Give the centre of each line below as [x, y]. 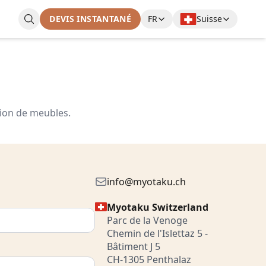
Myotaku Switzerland [158, 207]
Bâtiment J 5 [134, 246]
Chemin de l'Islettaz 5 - [157, 233]
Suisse [209, 19]
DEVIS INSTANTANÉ [90, 19]
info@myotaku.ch [146, 182]
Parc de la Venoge [147, 220]
